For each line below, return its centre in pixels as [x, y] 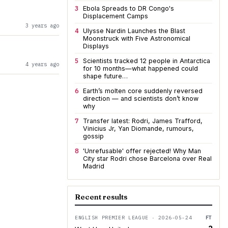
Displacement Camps [116, 16]
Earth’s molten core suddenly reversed [143, 91]
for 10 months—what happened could [140, 68]
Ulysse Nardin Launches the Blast [134, 31]
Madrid [94, 166]
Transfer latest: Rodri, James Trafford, [143, 121]
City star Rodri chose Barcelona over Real [147, 159]
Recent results [101, 197]
